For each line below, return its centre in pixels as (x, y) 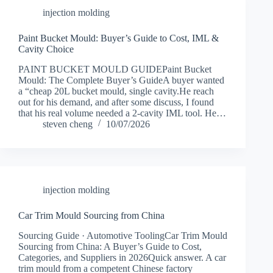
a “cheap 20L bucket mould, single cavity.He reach (116, 91)
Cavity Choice (46, 49)
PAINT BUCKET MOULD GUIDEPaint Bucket (115, 69)
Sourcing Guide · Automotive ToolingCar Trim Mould (123, 235)
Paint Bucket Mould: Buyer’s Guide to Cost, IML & (119, 38)
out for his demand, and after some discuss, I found (116, 102)
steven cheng (68, 124)
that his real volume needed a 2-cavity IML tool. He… (122, 113)
